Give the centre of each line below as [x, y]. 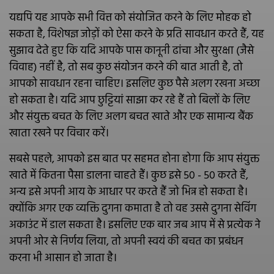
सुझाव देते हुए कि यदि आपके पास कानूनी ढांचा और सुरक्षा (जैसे [131, 51]
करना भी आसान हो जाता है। [63, 258]
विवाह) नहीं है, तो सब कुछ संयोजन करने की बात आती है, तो [126, 68]
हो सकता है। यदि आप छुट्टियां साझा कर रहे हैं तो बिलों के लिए [130, 101]
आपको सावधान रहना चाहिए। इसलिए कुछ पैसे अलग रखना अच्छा [135, 84]
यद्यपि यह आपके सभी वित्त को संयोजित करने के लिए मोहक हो [130, 18]
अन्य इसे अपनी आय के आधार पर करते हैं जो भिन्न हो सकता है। [128, 192]
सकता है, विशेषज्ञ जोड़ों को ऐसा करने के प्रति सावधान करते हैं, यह [137, 35]
